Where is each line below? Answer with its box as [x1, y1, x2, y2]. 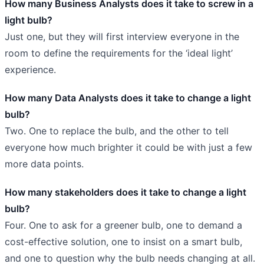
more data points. [5, 157, 84, 170]
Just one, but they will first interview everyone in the [5, 30, 239, 42]
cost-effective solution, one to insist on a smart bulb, [5, 235, 242, 247]
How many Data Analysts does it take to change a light [5, 91, 251, 104]
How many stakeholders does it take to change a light [5, 186, 246, 198]
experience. [5, 63, 56, 75]
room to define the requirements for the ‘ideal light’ [5, 47, 233, 59]
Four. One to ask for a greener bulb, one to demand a [5, 219, 242, 231]
